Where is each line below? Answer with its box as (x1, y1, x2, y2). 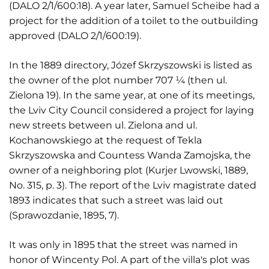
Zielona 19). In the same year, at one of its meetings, (9, 89, 255, 101)
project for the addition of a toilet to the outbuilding (9, 15, 258, 26)
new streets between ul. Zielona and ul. (9, 119, 197, 131)
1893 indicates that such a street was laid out (9, 195, 223, 206)
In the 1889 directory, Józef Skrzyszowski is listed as (9, 59, 252, 71)
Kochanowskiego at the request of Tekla (9, 134, 202, 146)
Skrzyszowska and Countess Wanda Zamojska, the (9, 150, 251, 161)
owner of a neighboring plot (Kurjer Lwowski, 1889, (9, 165, 248, 176)
